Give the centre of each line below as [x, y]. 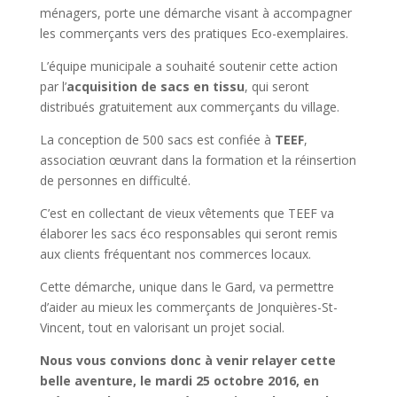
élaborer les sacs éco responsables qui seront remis [188, 233]
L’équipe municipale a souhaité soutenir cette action [188, 66]
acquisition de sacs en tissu [155, 86]
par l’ [53, 86]
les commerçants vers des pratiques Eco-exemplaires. [194, 33]
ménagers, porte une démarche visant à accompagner [195, 12]
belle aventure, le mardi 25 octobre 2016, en [179, 380]
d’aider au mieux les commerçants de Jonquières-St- [188, 307]
